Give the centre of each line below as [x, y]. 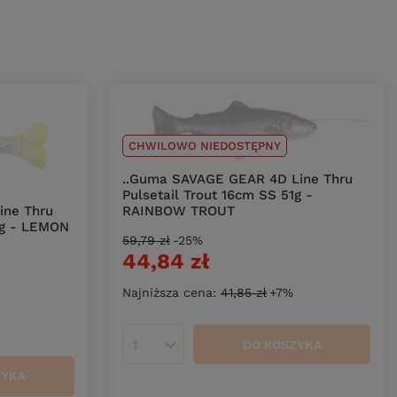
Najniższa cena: [171, 293]
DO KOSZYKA [282, 344]
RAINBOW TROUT [179, 211]
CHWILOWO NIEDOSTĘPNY [205, 146]
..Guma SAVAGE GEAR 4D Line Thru [237, 179]
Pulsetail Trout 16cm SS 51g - [218, 195]
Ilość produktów [184, 351]
